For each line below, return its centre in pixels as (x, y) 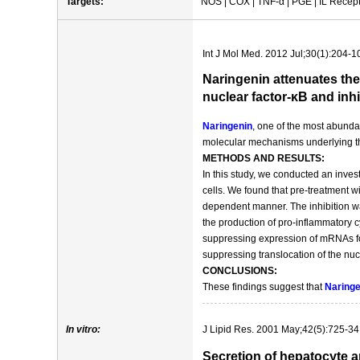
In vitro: (83, 329)
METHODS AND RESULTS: (264, 158)
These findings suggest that (264, 287)
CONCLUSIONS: (240, 271)
